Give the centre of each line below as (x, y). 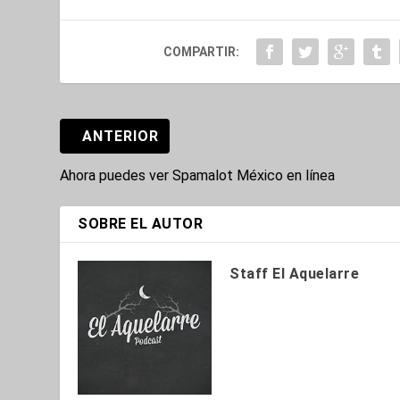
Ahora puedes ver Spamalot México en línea (198, 175)
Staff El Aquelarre (295, 273)
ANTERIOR (121, 136)
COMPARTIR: (201, 51)
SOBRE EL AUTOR (141, 223)
